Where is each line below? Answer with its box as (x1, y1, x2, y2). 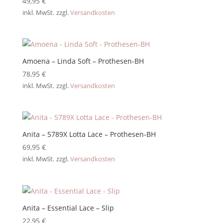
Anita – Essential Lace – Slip (22, 203, 114, 213)
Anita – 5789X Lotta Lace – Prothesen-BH (22, 129, 156, 139)
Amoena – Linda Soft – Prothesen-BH (22, 56, 144, 66)
